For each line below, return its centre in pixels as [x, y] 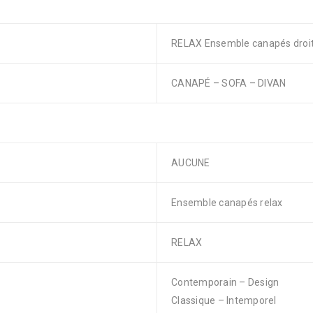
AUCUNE [191, 163]
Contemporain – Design [225, 282]
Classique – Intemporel [224, 300]
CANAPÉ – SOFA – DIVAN [229, 83]
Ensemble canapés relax [227, 203]
